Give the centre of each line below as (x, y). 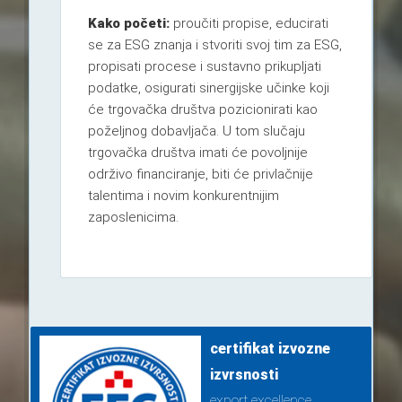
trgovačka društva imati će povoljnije (197, 153)
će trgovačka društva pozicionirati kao (202, 110)
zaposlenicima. (133, 218)
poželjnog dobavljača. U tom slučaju (196, 131)
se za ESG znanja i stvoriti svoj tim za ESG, (214, 45)
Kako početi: (128, 24)
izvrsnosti (244, 375)
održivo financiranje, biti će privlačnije (200, 175)
